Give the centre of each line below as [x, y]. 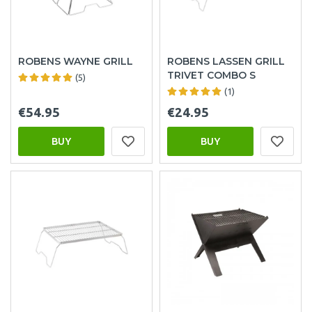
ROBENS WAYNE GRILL [76, 61]
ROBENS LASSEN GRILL [226, 61]
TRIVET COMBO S [211, 75]
